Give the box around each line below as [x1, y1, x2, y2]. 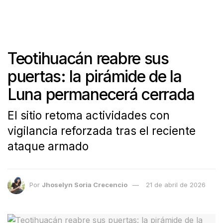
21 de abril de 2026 [146, 180, 206, 189]
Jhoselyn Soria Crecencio [42, 180, 127, 189]
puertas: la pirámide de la [7, 67, 182, 86]
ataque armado [7, 139, 89, 153]
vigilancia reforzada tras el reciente [7, 123, 196, 137]
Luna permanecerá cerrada [7, 85, 195, 104]
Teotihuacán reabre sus [7, 49, 169, 68]
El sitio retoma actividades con [7, 108, 170, 122]
